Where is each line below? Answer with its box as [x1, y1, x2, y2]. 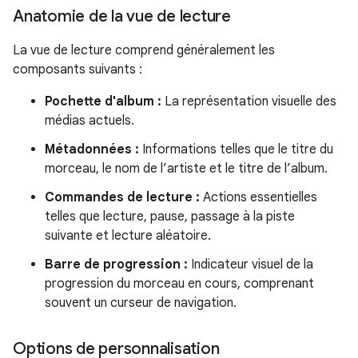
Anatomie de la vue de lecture [13, 6, 231, 26]
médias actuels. [45, 113, 134, 129]
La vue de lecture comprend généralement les [13, 42, 275, 58]
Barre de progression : [45, 257, 188, 272]
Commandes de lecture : [45, 189, 200, 205]
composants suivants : [13, 62, 142, 78]
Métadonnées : [45, 141, 139, 157]
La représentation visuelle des [161, 93, 336, 109]
